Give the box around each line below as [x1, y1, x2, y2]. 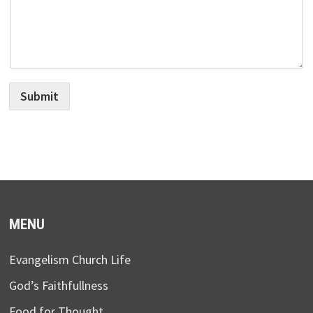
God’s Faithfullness [8, 277, 108, 293]
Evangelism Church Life [8, 252, 131, 268]
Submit [20, 88, 59, 104]
